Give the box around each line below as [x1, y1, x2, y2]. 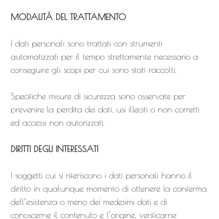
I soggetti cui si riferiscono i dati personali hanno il [10, 170, 192, 180]
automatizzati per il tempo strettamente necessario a [10, 51, 198, 62]
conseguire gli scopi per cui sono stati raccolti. [10, 65, 176, 75]
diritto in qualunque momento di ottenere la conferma [10, 183, 207, 194]
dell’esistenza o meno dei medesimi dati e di [10, 197, 167, 207]
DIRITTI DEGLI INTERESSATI [10, 144, 98, 154]
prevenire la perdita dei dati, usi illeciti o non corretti [10, 104, 199, 114]
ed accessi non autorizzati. [10, 117, 105, 128]
